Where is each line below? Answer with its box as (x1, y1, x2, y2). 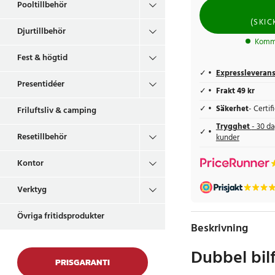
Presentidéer (17, 77, 64, 91)
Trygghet (215, 120, 252, 133)
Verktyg (17, 183, 47, 197)
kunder (215, 131, 239, 144)
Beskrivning (190, 219, 248, 238)
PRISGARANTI (55, 256, 110, 269)
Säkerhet (215, 103, 249, 115)
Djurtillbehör (17, 25, 66, 39)
